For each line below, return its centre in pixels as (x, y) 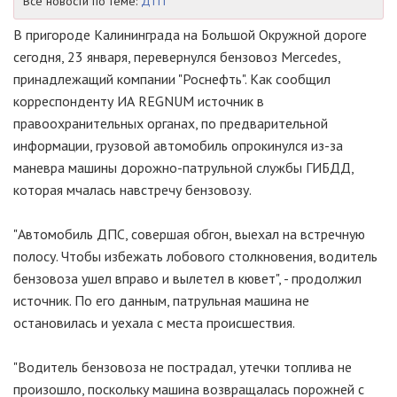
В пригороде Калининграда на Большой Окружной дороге (190, 35)
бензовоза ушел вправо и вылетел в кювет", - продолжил (187, 278)
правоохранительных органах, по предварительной (171, 123)
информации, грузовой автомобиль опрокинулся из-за (178, 145)
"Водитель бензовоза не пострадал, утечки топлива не (183, 367)
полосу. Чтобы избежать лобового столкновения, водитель (195, 256)
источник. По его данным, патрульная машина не (161, 300)
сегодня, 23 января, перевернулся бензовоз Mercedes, (177, 57)
